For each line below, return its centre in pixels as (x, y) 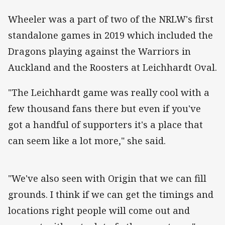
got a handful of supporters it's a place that (105, 125)
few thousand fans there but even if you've (104, 109)
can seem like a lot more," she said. (87, 141)
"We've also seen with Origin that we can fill (107, 179)
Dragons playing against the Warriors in (99, 51)
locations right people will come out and (99, 211)
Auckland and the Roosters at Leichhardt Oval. (113, 68)
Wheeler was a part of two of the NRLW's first (111, 19)
